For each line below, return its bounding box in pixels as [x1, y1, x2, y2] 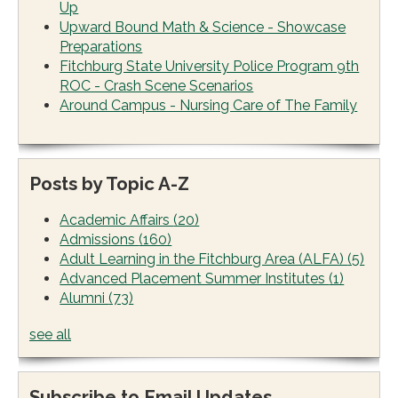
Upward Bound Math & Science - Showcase [60, 18, 346, 36]
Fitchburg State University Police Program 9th [60, 57, 360, 75]
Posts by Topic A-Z [29, 173, 189, 195]
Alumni [60, 290, 109, 307]
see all [29, 325, 71, 343]
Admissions [60, 231, 139, 249]
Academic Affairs [60, 211, 174, 229]
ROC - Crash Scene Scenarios [60, 76, 254, 94]
